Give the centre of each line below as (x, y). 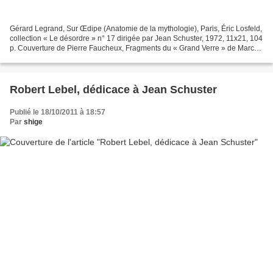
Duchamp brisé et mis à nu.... (58, 58)
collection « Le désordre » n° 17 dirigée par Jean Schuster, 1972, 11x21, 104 (136, 39)
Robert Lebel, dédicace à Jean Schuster (113, 90)
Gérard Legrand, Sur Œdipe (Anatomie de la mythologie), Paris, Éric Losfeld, (136, 29)
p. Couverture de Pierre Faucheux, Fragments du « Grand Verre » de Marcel (135, 48)
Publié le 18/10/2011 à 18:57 (58, 112)
